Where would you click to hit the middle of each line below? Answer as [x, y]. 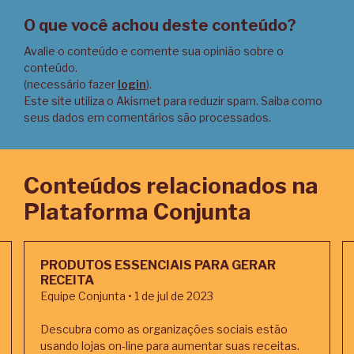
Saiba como [292, 101]
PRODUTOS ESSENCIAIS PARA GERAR [158, 265]
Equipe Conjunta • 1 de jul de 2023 [127, 296]
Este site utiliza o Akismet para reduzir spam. [142, 101]
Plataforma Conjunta [137, 212]
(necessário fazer [71, 84]
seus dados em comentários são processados [146, 117]
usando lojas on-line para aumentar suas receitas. [170, 346]
